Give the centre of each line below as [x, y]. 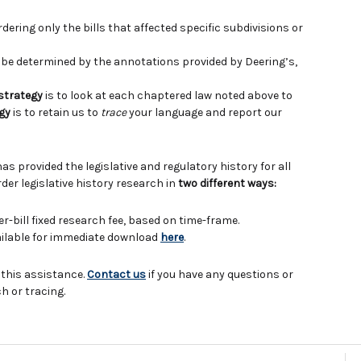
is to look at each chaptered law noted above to [169, 95]
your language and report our [204, 112]
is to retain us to [56, 112]
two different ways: [227, 183]
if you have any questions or [220, 274]
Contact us [116, 274]
